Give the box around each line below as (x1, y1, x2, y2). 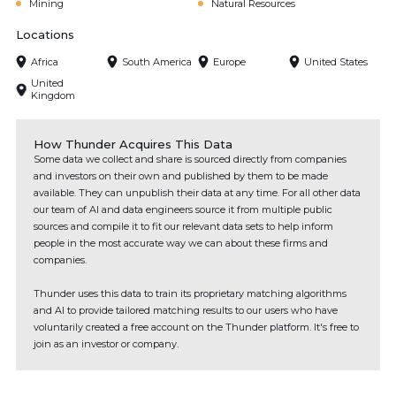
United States (304, 55, 368, 68)
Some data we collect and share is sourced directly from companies (34, 153, 346, 165)
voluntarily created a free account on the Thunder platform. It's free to (34, 321, 359, 333)
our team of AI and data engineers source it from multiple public (34, 203, 332, 216)
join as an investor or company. (34, 338, 179, 350)
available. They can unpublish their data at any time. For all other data (34, 187, 361, 199)
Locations (16, 27, 74, 42)
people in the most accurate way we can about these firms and (34, 237, 328, 249)
